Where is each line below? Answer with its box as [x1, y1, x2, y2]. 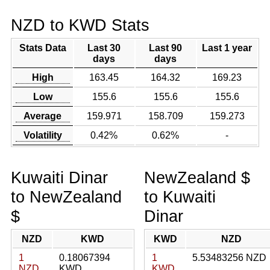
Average [24, 111, 62, 121]
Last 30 [87, 43, 121, 53]
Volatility [23, 130, 62, 140]
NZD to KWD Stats [10, 16, 149, 34]
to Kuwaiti [144, 187, 216, 206]
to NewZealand [10, 187, 122, 206]
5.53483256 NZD [192, 253, 266, 263]
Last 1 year [202, 43, 253, 53]
